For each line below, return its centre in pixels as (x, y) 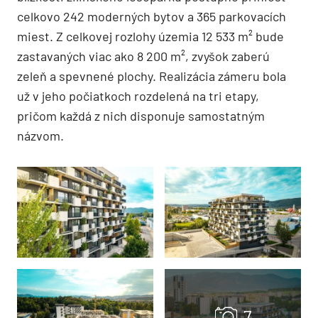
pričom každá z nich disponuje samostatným (141, 115)
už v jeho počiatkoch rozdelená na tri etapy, (138, 95)
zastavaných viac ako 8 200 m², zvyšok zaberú (143, 56)
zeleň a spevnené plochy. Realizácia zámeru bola (152, 76)
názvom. (40, 135)
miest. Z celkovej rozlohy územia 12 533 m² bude (150, 36)
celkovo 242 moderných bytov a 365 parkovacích (152, 16)
